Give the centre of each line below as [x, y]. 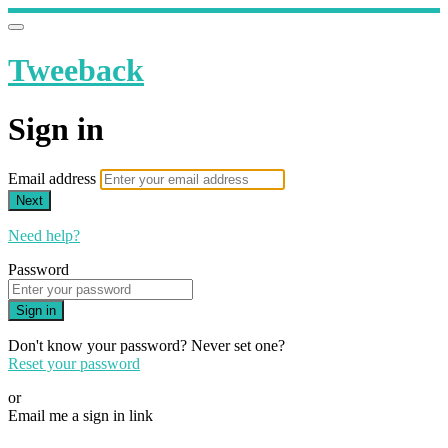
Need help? [44, 236]
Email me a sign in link [80, 416]
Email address [54, 179]
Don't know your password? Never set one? [146, 346]
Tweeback [76, 70]
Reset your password [74, 364]
